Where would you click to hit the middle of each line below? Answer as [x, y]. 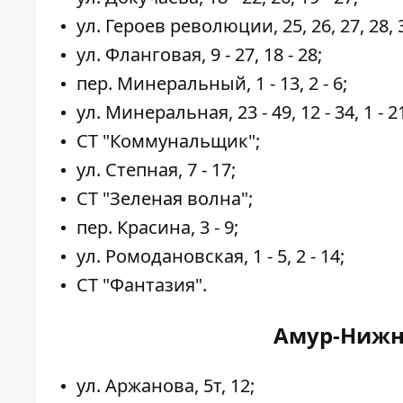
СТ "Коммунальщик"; [168, 141]
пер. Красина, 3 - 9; [157, 228]
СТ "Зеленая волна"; [165, 199]
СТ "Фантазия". [142, 285]
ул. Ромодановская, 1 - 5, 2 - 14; [210, 256]
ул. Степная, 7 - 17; [156, 170]
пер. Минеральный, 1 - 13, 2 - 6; [212, 84]
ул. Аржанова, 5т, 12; [166, 386]
